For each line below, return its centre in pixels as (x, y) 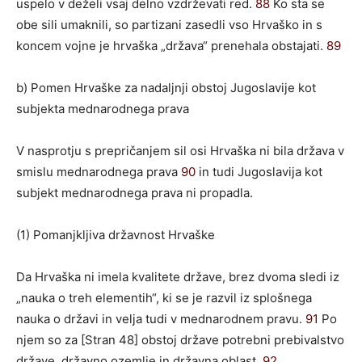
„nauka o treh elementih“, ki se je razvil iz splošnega (164, 297)
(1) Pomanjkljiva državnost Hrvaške (116, 234)
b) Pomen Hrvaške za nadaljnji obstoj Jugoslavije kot (166, 87)
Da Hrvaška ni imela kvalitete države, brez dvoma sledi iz (178, 276)
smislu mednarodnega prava (99, 171)
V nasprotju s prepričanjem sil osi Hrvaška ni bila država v (180, 150)
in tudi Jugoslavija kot (259, 171)
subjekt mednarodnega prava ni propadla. (135, 192)
